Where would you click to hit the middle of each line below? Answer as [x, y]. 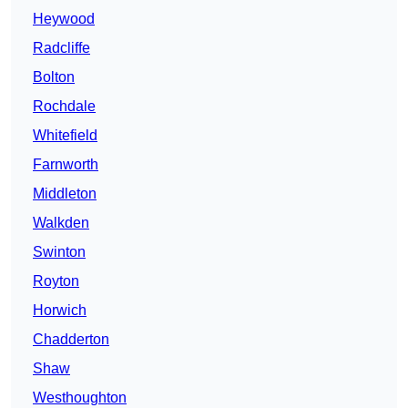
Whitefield [65, 136]
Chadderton [71, 340]
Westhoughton [80, 398]
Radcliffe [61, 48]
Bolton [54, 77]
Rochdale [64, 107]
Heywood [64, 19]
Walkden [61, 223]
